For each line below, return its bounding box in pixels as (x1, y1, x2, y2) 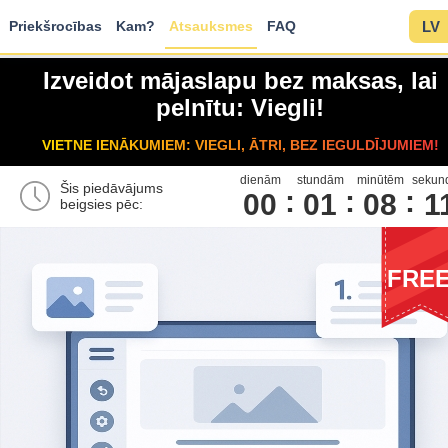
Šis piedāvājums (60, 179, 163, 196)
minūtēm (356, 172, 404, 187)
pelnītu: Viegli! (156, 94, 324, 122)
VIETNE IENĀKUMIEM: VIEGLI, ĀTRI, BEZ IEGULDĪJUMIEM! (41, 137, 439, 154)
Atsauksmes (169, 18, 253, 34)
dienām (239, 172, 281, 187)
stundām (296, 172, 344, 187)
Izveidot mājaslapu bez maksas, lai (42, 67, 438, 95)
